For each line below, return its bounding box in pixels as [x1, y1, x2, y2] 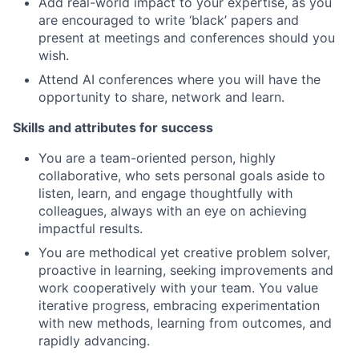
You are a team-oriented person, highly [38, 150, 276, 166]
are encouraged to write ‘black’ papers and [38, 12, 299, 28]
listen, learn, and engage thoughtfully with [38, 185, 292, 201]
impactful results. [38, 220, 143, 236]
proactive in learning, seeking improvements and [38, 262, 333, 278]
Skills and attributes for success [13, 119, 213, 135]
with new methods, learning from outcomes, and [38, 315, 332, 331]
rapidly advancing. [38, 333, 150, 349]
